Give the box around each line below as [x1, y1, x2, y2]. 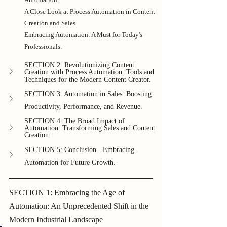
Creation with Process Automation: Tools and [24, 68, 156, 76]
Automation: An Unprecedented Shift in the [9, 201, 150, 210]
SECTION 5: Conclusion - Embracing [24, 145, 136, 154]
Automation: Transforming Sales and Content [24, 124, 157, 132]
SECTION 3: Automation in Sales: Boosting [24, 90, 154, 98]
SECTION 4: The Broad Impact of [24, 117, 127, 125]
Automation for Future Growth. [24, 158, 116, 166]
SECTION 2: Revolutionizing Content [24, 61, 136, 69]
